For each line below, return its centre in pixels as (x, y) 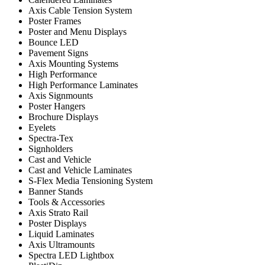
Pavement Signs (58, 53)
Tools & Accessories (67, 202)
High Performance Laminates (83, 85)
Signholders (51, 149)
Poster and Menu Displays (77, 32)
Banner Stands (56, 191)
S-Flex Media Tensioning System (91, 181)
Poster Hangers (57, 106)
